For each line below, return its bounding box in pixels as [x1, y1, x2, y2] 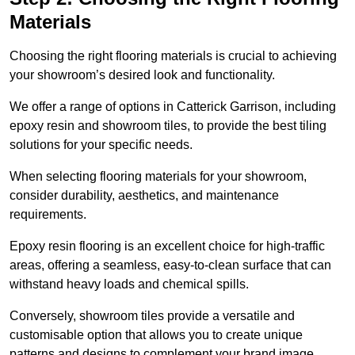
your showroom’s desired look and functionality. [10, 68, 278, 82]
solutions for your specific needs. [10, 138, 193, 152]
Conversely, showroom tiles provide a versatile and [10, 309, 295, 323]
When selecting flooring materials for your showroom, [10, 170, 307, 184]
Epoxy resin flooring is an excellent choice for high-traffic [10, 239, 325, 254]
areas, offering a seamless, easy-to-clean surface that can [10, 258, 331, 273]
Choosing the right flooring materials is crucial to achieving [10, 49, 337, 63]
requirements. [10, 208, 90, 222]
